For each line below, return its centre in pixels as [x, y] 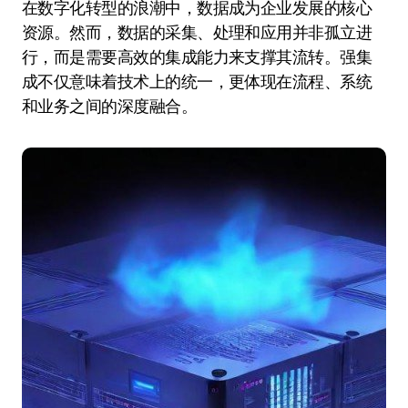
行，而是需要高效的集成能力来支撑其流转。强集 [197, 57]
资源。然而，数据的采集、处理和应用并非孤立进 [197, 32]
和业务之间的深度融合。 [110, 106]
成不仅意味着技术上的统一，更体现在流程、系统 [197, 82]
